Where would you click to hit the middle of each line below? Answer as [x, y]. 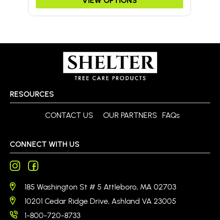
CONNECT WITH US [45, 144]
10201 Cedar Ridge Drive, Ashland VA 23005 [100, 201]
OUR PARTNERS [130, 115]
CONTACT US [69, 115]
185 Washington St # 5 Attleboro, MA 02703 [100, 187]
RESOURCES [32, 94]
